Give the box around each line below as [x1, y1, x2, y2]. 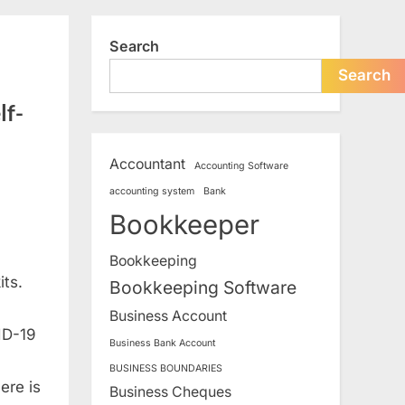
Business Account [109, 306, 227, 325]
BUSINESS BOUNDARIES [109, 362, 222, 374]
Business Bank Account [109, 336, 215, 349]
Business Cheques [109, 382, 231, 400]
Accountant [109, 155, 185, 173]
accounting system [109, 184, 194, 197]
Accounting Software [194, 159, 288, 172]
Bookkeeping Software [109, 276, 297, 298]
